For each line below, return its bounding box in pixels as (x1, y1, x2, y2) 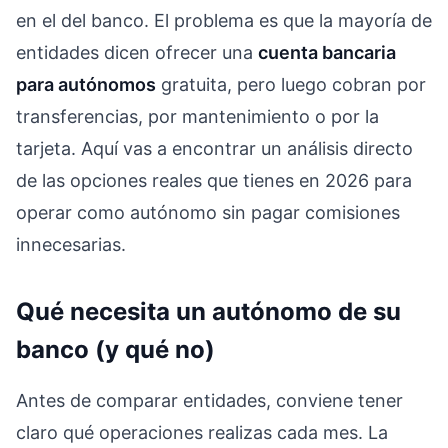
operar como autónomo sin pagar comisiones (16, 201, 400, 223)
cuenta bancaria (258, 41, 396, 63)
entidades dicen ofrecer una (16, 41, 258, 63)
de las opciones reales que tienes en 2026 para (16, 169, 412, 191)
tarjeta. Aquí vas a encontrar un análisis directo (16, 137, 413, 159)
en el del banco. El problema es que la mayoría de (16, 9, 432, 31)
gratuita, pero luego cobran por (156, 73, 426, 95)
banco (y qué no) (16, 334, 215, 364)
